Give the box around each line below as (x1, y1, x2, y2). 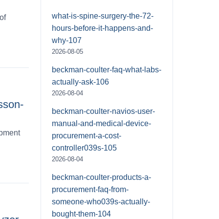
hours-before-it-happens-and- (52, 23, 153, 32)
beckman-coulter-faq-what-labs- (52, 65, 161, 74)
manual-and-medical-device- (52, 119, 151, 128)
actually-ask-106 (52, 77, 109, 86)
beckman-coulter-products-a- (52, 173, 151, 181)
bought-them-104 (52, 209, 111, 218)
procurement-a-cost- (52, 131, 121, 140)
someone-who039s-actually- (52, 197, 150, 206)
